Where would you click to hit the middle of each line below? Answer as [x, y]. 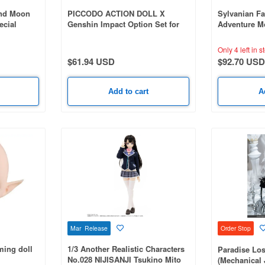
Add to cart [128, 91]
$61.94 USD [91, 61]
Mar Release [89, 228]
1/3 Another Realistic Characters [126, 248]
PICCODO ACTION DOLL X [116, 13]
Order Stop [236, 228]
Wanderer [85, 34]
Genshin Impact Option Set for [123, 24]
